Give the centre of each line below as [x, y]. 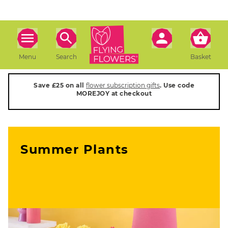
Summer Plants [75, 149]
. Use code [177, 85]
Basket [201, 56]
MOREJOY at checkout [114, 93]
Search [66, 56]
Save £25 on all [60, 85]
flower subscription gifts [123, 85]
